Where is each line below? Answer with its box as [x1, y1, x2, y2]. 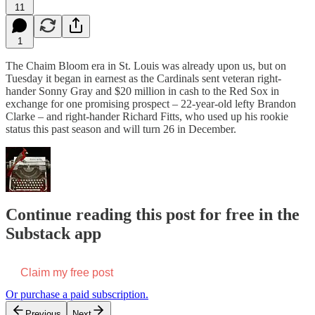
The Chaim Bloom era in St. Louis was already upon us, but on [6, 59, 286, 72]
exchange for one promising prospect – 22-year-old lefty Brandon [6, 97, 296, 110]
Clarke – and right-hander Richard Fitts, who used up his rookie [6, 110, 288, 122]
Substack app [6, 224, 101, 243]
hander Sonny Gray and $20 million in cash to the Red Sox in [6, 84, 279, 97]
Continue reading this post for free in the [6, 205, 300, 224]
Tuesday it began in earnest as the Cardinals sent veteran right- [6, 72, 281, 84]
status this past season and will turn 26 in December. [6, 122, 236, 135]
